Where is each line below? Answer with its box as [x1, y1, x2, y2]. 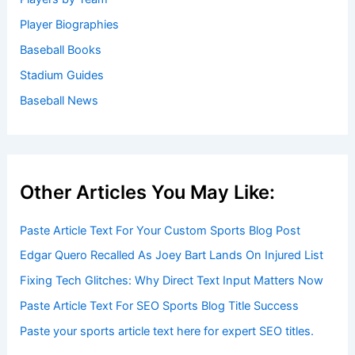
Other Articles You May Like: [20, 180, 276, 204]
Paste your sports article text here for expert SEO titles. [20, 324, 315, 339]
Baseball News [20, 93, 99, 108]
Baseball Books [20, 42, 102, 57]
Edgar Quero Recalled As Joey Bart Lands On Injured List [20, 248, 324, 263]
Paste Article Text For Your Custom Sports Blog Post [20, 223, 301, 238]
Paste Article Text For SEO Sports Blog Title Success [20, 299, 300, 314]
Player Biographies [20, 17, 120, 32]
